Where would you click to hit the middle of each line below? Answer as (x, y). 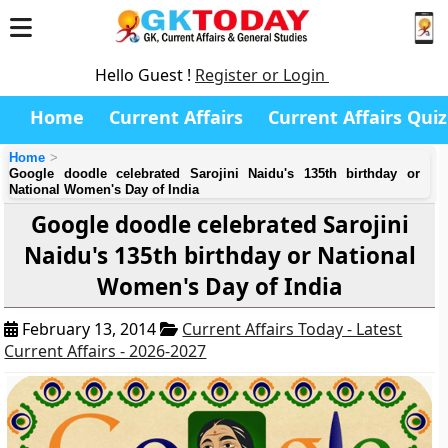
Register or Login (262, 75)
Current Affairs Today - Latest (292, 329)
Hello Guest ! (145, 75)
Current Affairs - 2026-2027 (105, 351)
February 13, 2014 (89, 329)
